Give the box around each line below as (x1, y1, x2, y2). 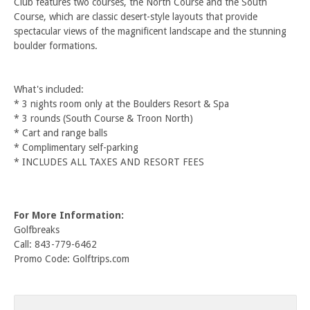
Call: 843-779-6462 (14, 238, 97, 250)
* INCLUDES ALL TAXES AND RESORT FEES (14, 156, 204, 167)
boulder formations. (14, 39, 98, 51)
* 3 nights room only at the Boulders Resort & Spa (14, 98, 229, 109)
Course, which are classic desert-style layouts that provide (14, 10, 257, 22)
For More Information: (14, 209, 124, 221)
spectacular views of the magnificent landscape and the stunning (14, 25, 286, 37)
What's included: (14, 83, 84, 95)
